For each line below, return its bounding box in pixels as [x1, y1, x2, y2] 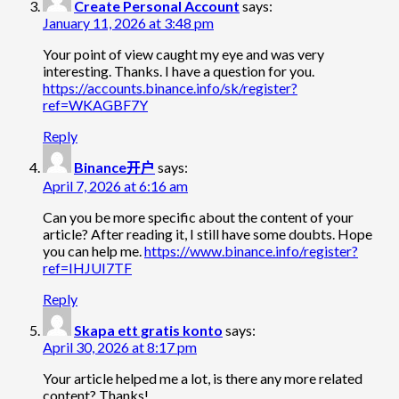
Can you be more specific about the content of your [43, 208, 354, 226]
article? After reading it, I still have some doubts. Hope [43, 225, 372, 243]
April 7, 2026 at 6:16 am [43, 177, 188, 195]
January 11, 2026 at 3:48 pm [43, 14, 214, 32]
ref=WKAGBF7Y [43, 96, 148, 114]
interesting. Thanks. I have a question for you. [43, 62, 314, 80]
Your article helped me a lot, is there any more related [43, 370, 362, 387]
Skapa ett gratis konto [74, 322, 223, 339]
